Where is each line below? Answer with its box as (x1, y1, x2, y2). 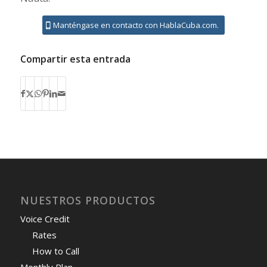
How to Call (32, 245, 79, 257)
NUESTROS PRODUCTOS (20, 193, 156, 208)
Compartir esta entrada (20, 52, 131, 66)
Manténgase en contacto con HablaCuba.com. (52, 20, 219, 31)
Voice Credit (20, 213, 70, 225)
